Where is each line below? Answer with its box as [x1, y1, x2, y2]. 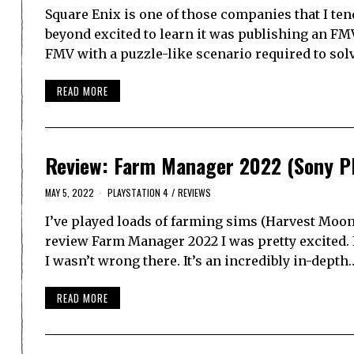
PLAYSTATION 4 [107, 186, 168, 200]
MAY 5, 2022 [45, 186, 94, 200]
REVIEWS [178, 186, 211, 200]
